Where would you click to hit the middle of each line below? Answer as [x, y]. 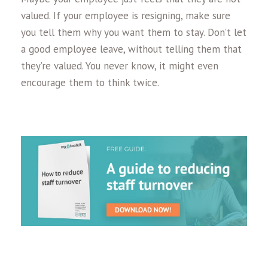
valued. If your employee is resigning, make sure [126, 15]
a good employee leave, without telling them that [131, 49]
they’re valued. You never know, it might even [120, 66]
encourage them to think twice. [90, 82]
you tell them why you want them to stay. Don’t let [134, 32]
